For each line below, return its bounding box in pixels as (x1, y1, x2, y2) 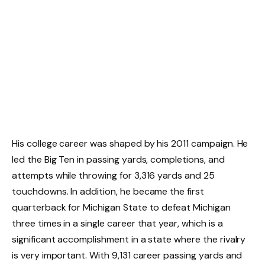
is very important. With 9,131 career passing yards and (12, 249, 243, 262)
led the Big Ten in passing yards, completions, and (12, 153, 225, 166)
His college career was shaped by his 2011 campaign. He (12, 137, 248, 150)
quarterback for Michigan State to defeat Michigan (12, 201, 231, 214)
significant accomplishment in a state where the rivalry (12, 233, 246, 246)
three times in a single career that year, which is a (12, 217, 223, 230)
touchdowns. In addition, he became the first (12, 185, 204, 198)
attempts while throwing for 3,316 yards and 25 (12, 169, 215, 182)
